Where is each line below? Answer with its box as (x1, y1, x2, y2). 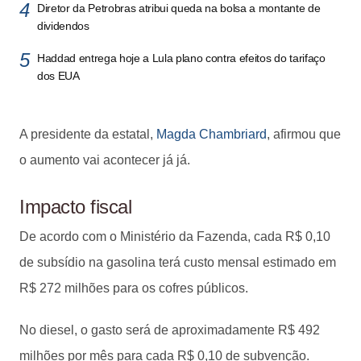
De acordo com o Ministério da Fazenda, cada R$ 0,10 (19, 229, 330, 243)
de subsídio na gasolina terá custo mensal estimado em (19, 255, 336, 269)
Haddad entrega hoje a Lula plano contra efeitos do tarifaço (37, 51, 326, 64)
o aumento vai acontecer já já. (19, 152, 190, 167)
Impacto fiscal (19, 195, 131, 218)
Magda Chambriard (156, 127, 267, 141)
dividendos (37, 19, 89, 32)
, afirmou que (267, 127, 341, 141)
